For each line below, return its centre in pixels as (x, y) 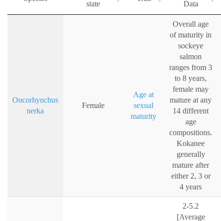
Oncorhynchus (35, 100)
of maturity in (191, 35)
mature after (191, 165)
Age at (144, 95)
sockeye (191, 46)
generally (191, 154)
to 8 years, (191, 78)
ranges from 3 (191, 68)
